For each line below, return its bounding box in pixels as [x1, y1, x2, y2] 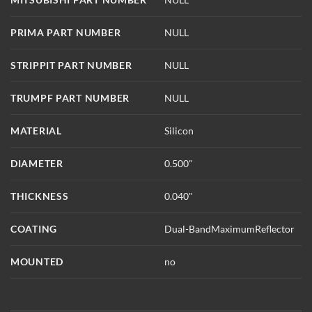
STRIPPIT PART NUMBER [10, 58, 132, 71]
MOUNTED [10, 255, 64, 267]
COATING [10, 222, 58, 235]
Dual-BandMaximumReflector [164, 222, 295, 235]
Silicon [164, 124, 194, 136]
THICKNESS [10, 189, 69, 202]
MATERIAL [10, 124, 62, 136]
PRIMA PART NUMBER [10, 26, 121, 38]
